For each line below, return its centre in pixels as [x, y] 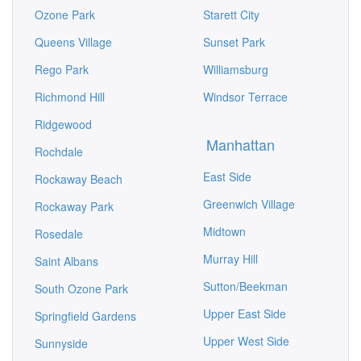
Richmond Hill [70, 97]
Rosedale [59, 234]
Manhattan [241, 144]
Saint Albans [66, 261]
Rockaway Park [74, 206]
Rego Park [62, 69]
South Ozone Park [81, 288]
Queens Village [73, 42]
